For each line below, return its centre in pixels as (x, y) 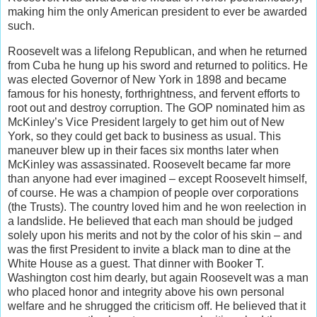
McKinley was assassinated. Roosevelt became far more (149, 164)
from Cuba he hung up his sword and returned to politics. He (158, 65)
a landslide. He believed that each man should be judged (150, 221)
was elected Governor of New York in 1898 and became (147, 79)
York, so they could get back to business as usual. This (144, 136)
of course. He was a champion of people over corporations (153, 192)
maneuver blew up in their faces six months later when (143, 150)
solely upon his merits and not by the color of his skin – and (155, 235)
